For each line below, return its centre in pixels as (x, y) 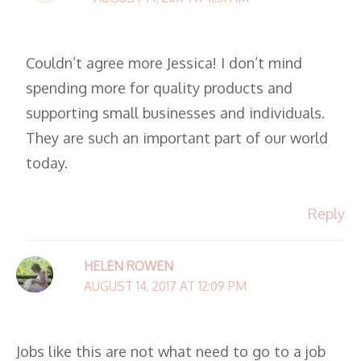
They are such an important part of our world (177, 138)
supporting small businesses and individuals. (176, 113)
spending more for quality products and (160, 88)
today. (47, 163)
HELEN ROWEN (128, 266)
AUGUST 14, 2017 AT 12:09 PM (165, 286)
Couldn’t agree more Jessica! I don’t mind (164, 63)
